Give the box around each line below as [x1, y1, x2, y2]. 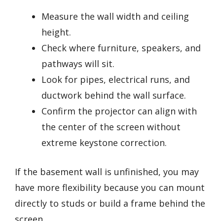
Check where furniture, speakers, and [41, 41, 201, 54]
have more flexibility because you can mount [15, 181, 205, 193]
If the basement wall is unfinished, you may [15, 165, 199, 178]
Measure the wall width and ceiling [41, 10, 189, 22]
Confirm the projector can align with [41, 105, 197, 117]
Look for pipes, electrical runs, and [41, 73, 190, 85]
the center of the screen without [41, 120, 181, 133]
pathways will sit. [41, 57, 114, 70]
